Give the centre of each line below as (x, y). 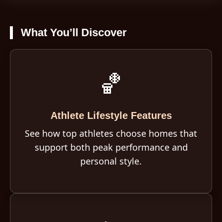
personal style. (111, 161)
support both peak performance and (111, 147)
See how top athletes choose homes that (111, 133)
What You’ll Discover (74, 32)
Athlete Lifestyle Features (111, 115)
